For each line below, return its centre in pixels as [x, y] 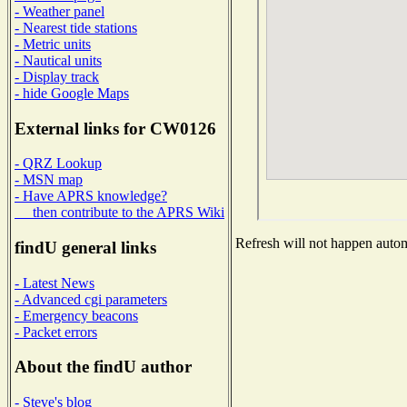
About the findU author [103, 367]
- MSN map [49, 180]
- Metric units [53, 44]
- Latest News [55, 283]
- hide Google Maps [72, 93]
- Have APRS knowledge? [91, 196]
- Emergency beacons [76, 315]
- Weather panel [60, 11]
